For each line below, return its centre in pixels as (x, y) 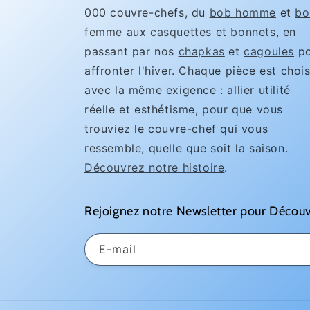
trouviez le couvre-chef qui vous (176, 129)
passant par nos (131, 51)
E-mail (118, 249)
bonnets (253, 32)
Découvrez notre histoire (155, 167)
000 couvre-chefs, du (147, 12)
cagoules (269, 51)
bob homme (243, 12)
